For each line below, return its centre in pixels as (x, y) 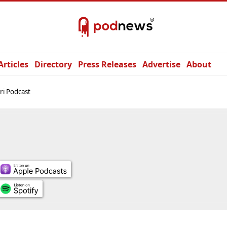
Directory (53, 64)
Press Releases (107, 64)
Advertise (161, 64)
